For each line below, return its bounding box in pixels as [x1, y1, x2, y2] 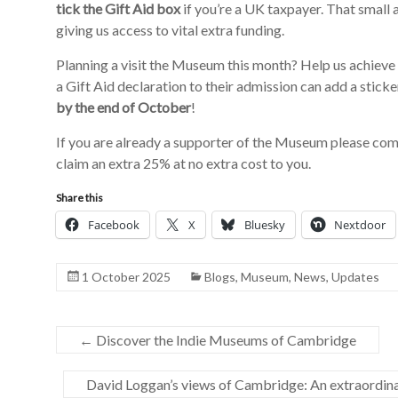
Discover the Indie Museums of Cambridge [93, 331, 356, 348]
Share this [56, 191, 103, 204]
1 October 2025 [82, 269, 171, 284]
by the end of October [56, 99, 191, 115]
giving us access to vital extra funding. [56, 21, 284, 38]
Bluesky [244, 217, 285, 233]
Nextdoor [334, 217, 386, 233]
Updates [331, 269, 379, 284]
